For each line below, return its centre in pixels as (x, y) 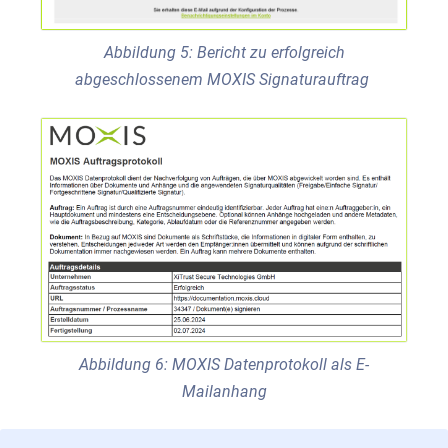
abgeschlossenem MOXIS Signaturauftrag (224, 80)
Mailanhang (224, 392)
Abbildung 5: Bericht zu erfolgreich (224, 53)
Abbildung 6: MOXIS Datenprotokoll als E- (224, 365)
